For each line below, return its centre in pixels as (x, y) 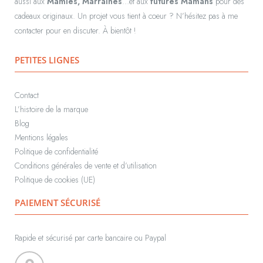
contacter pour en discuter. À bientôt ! (75, 31)
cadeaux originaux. (46, 16)
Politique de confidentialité (56, 152)
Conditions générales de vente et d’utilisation (86, 166)
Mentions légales (41, 138)
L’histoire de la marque (51, 109)
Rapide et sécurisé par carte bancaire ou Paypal (90, 238)
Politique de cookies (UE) (55, 180)
